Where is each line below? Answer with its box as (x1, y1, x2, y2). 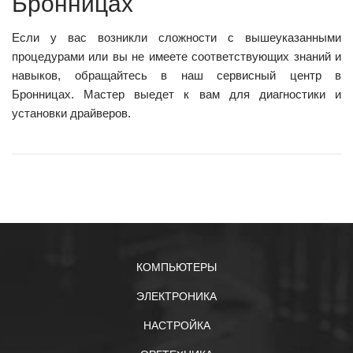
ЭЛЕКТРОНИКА (136, 289, 217, 303)
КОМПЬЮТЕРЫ (136, 260, 217, 274)
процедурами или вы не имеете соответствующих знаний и (12, 49, 341, 63)
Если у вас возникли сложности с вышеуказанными (12, 30, 341, 44)
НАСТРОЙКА (143, 318, 210, 333)
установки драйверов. (12, 106, 131, 120)
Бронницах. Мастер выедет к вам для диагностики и (12, 87, 341, 101)
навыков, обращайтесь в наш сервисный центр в (12, 68, 341, 82)
